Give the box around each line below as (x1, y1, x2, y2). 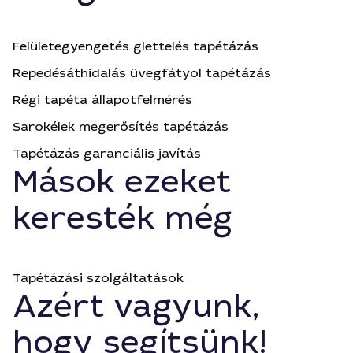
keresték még (13, 198, 233, 239)
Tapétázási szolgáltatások (13, 269, 184, 286)
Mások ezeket (13, 162, 231, 203)
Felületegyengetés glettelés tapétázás (13, 38, 258, 54)
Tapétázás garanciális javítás (13, 145, 201, 162)
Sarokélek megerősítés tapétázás (13, 118, 229, 135)
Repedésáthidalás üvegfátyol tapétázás (13, 65, 271, 81)
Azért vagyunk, (13, 286, 259, 327)
